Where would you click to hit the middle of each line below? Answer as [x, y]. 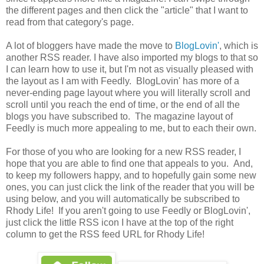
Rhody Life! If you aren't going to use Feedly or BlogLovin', [128, 211]
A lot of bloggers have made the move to [90, 46]
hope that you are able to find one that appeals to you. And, [129, 164]
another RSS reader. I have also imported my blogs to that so [132, 58]
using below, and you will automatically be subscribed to [123, 199]
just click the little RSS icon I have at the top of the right [120, 223]
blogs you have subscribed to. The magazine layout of [119, 117]
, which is [239, 46]
